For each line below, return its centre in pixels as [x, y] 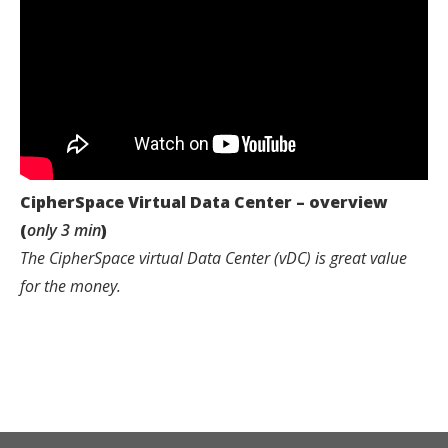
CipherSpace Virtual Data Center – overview [204, 201]
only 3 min [64, 229]
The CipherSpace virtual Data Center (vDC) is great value [213, 257]
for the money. [70, 285]
